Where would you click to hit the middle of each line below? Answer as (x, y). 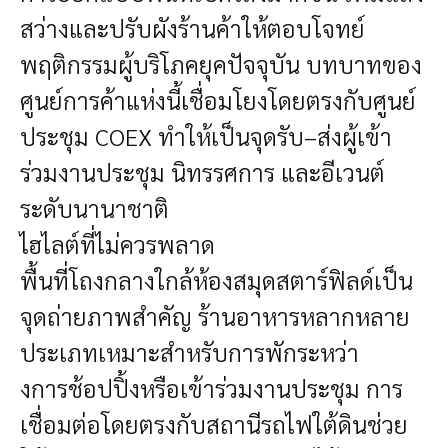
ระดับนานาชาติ (94, 207)
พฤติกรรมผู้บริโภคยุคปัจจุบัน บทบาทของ (221, 63)
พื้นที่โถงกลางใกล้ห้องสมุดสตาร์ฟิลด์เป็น (216, 279)
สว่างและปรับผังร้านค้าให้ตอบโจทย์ (192, 27)
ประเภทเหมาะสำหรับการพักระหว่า (189, 351)
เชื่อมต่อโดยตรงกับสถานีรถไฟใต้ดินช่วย (214, 423)
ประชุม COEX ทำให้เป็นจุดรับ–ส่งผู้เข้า (206, 135)
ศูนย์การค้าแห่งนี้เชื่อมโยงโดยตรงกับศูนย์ (218, 99)
